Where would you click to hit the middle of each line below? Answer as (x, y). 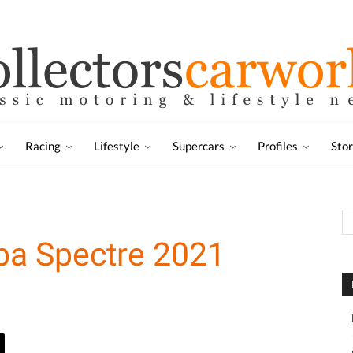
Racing (43, 146)
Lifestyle (117, 146)
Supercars (199, 146)
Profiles (278, 146)
